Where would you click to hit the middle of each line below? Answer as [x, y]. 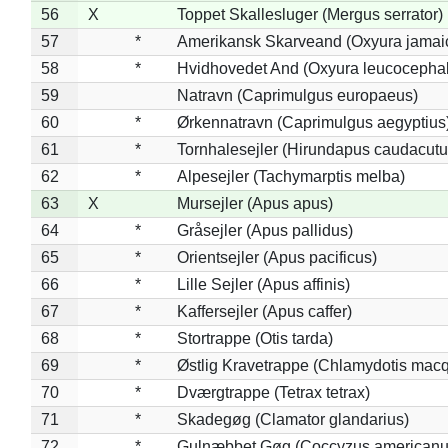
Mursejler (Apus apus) [254, 203]
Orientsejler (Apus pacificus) [276, 257]
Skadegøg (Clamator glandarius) [292, 419]
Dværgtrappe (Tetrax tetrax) [273, 392]
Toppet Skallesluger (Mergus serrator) [309, 14]
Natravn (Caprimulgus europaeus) [297, 95]
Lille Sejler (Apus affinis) [263, 284]
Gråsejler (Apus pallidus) [264, 230]
